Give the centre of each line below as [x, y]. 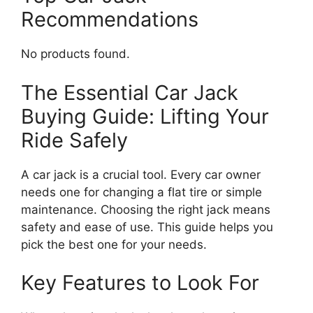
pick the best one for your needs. [114, 244]
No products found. [75, 54]
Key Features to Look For [140, 283]
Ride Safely [74, 140]
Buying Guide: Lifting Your [145, 116]
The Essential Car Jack [130, 92]
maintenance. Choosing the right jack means [146, 209]
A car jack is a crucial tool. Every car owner [141, 174]
